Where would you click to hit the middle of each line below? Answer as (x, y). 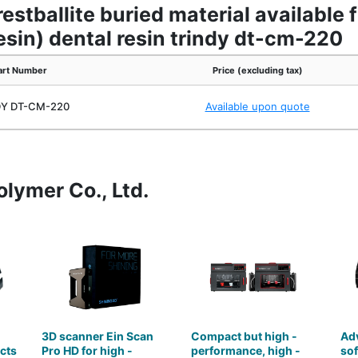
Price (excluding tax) (257, 70)
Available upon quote (257, 106)
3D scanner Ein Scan (98, 336)
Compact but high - (244, 336)
